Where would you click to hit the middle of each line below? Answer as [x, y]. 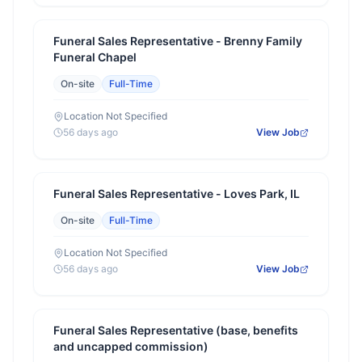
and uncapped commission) [131, 346]
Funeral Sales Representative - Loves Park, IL [177, 194]
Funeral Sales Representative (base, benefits [176, 330]
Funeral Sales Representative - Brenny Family [178, 41]
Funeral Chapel [95, 57]
